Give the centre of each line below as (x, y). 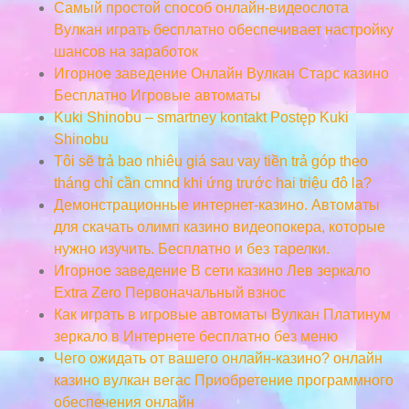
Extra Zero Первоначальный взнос (169, 292)
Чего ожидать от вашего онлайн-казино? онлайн (218, 358)
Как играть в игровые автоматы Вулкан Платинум (222, 314)
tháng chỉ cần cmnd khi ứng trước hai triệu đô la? (212, 183)
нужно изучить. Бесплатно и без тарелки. (191, 248)
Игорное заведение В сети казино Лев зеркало (212, 270)
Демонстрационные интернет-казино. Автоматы (216, 204)
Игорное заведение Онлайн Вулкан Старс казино (221, 73)
